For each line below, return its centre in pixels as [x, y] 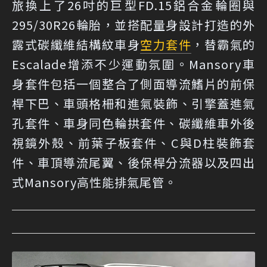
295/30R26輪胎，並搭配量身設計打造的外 [133, 25]
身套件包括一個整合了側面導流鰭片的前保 [133, 84]
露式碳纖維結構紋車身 [76, 45]
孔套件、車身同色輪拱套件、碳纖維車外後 [133, 123]
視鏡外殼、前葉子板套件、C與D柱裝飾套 [133, 143]
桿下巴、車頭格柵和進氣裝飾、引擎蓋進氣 [133, 104]
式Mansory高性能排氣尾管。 [94, 182]
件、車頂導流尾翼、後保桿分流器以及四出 [133, 163]
